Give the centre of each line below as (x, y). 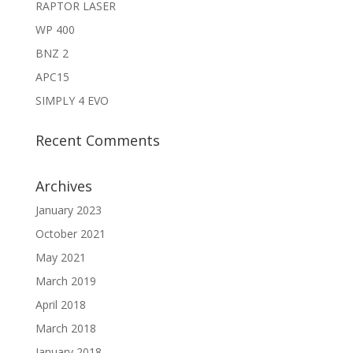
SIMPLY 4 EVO (72, 101)
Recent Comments (97, 141)
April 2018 (60, 305)
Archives (63, 186)
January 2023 (68, 210)
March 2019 (65, 281)
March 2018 (65, 329)
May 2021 (60, 258)
